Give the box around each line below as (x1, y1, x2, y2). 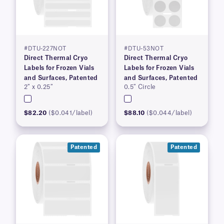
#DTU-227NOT (24, 46, 66, 52)
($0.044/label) (146, 110, 192, 116)
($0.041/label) (48, 110, 93, 116)
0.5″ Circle (124, 84, 156, 90)
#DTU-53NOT (124, 46, 163, 52)
